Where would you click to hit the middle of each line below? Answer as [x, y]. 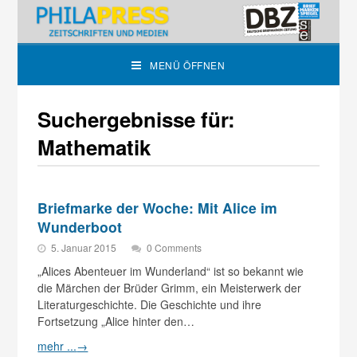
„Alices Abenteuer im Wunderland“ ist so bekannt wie [171, 271]
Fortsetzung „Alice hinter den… [116, 322]
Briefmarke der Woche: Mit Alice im [158, 208]
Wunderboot [80, 227]
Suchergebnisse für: [137, 120]
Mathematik [94, 147]
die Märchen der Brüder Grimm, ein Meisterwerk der [170, 288]
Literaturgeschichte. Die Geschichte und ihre [150, 305]
